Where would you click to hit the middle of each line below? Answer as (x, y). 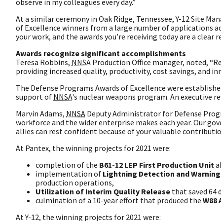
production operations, (75, 183)
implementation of (69, 174)
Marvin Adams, (41, 114)
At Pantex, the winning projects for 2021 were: (93, 148)
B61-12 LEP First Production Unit (157, 165)
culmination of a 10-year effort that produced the (119, 201)
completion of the (67, 165)
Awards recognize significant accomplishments (101, 54)
